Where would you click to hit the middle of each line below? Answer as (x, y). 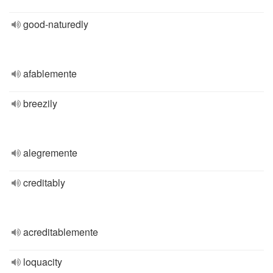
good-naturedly (56, 24)
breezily (40, 103)
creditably (44, 183)
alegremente (50, 153)
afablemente (50, 73)
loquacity (43, 262)
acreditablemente (61, 232)
